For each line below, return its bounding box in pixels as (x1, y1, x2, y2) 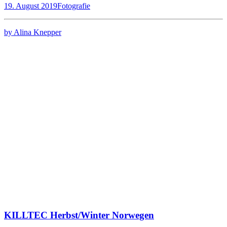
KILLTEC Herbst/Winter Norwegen (4, 210, 154, 221)
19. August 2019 (4, 2, 57, 11)
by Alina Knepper (4, 28, 61, 37)
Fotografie (57, 2, 90, 11)
